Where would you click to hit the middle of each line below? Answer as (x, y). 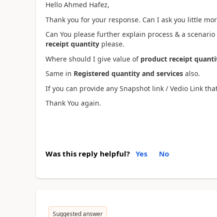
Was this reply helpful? (87, 153)
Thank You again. (73, 103)
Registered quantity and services (128, 73)
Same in (58, 73)
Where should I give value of (93, 59)
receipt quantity (72, 44)
